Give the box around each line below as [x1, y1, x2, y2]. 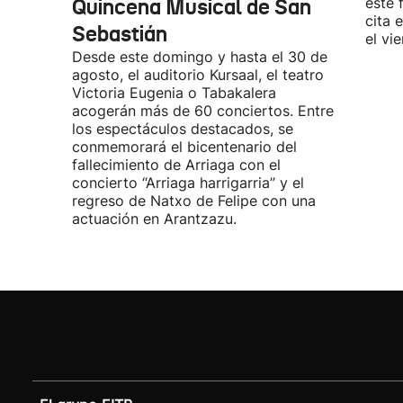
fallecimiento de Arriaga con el [72, 156, 281, 174]
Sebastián [72, 21, 167, 48]
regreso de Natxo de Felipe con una [72, 192, 316, 210]
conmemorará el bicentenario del [72, 138, 297, 156]
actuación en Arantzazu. [72, 210, 237, 228]
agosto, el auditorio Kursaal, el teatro [72, 66, 324, 84]
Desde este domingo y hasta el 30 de [72, 48, 327, 66]
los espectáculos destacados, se [72, 120, 293, 138]
